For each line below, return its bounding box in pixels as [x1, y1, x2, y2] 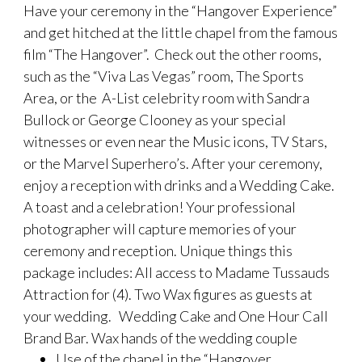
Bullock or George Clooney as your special [23, 110, 286, 128]
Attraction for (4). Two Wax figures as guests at [23, 284, 313, 303]
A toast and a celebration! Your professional [23, 197, 296, 216]
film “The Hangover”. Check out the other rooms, [23, 44, 322, 63]
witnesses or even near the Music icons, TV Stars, [23, 132, 327, 150]
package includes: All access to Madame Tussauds [23, 263, 330, 281]
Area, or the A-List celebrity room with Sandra [23, 88, 309, 107]
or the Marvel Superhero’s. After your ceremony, [23, 154, 322, 172]
